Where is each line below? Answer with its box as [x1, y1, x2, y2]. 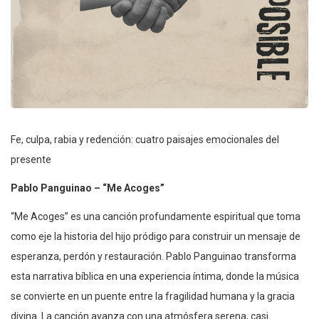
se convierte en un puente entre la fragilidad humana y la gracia [11, 290, 295, 302]
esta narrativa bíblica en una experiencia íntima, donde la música [11, 270, 299, 282]
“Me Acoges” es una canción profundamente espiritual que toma [11, 210, 300, 222]
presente [11, 153, 51, 165]
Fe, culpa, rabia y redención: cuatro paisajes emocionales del [11, 133, 279, 145]
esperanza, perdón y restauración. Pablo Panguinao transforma [11, 250, 296, 262]
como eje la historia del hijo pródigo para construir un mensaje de [11, 230, 300, 242]
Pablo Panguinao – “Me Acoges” [11, 182, 164, 194]
